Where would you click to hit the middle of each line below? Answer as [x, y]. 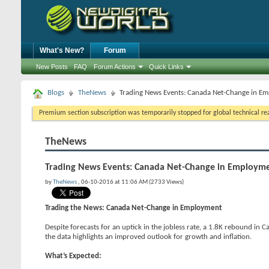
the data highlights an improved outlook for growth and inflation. [148, 237]
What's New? [62, 50]
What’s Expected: [73, 256]
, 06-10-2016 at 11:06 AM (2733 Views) [131, 182]
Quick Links [166, 67]
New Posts [52, 67]
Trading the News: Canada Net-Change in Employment [134, 208]
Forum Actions [115, 67]
